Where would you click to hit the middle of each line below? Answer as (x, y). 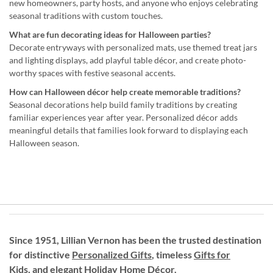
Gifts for (212, 254)
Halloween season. (44, 143)
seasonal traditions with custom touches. (86, 15)
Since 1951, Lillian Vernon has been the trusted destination (135, 239)
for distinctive (41, 254)
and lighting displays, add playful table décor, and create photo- (128, 60)
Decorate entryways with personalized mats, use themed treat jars (133, 47)
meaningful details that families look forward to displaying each (129, 130)
